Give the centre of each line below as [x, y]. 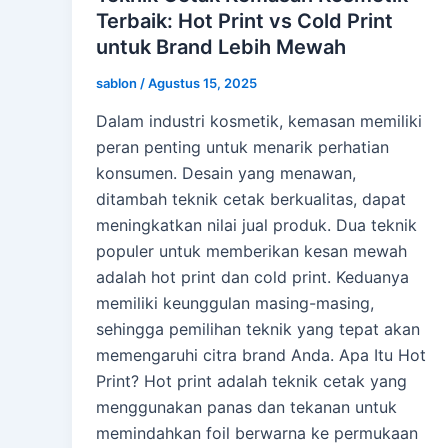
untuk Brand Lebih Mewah [221, 47]
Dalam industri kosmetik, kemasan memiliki [259, 120]
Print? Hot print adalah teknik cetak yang [251, 380]
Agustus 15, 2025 [202, 83]
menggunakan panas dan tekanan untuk [246, 406]
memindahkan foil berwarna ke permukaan [257, 432]
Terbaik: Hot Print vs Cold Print [244, 21]
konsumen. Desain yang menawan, [226, 172]
